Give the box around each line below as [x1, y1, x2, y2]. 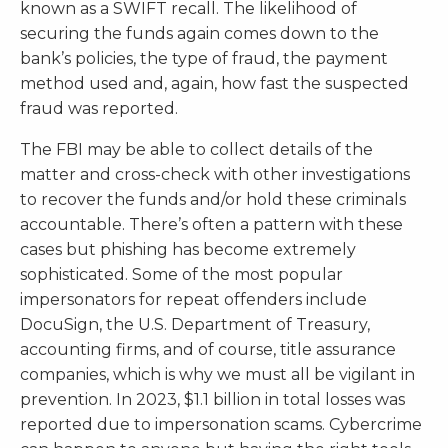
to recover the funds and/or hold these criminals [20, 189, 406, 209]
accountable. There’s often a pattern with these [20, 214, 403, 234]
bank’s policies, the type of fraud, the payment [20, 48, 388, 68]
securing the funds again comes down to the [20, 23, 379, 43]
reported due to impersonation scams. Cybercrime [20, 414, 422, 434]
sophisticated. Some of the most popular [20, 264, 343, 284]
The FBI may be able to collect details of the [20, 139, 373, 159]
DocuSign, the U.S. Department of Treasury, [20, 314, 370, 334]
